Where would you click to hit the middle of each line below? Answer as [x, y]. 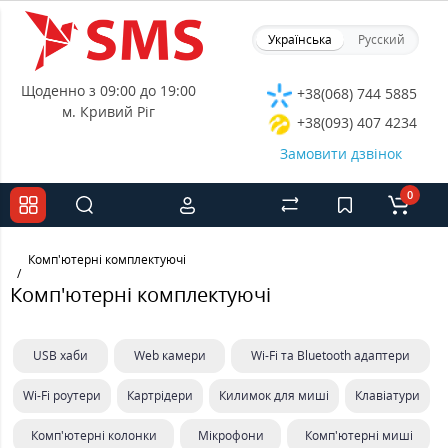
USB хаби [60, 355]
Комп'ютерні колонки [93, 435]
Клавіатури [387, 395]
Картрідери [160, 395]
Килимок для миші [274, 395]
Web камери [169, 355]
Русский [381, 39]
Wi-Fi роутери [62, 395]
